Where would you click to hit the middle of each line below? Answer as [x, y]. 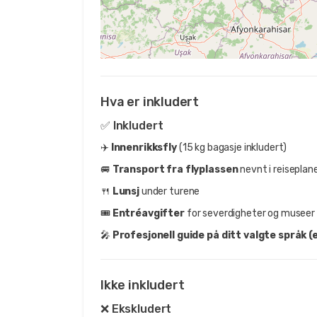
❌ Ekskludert [136, 309]
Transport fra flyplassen [175, 169]
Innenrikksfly [144, 147]
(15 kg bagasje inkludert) [232, 147]
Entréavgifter [148, 213]
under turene [170, 191]
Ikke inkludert [143, 285]
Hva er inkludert [150, 102]
